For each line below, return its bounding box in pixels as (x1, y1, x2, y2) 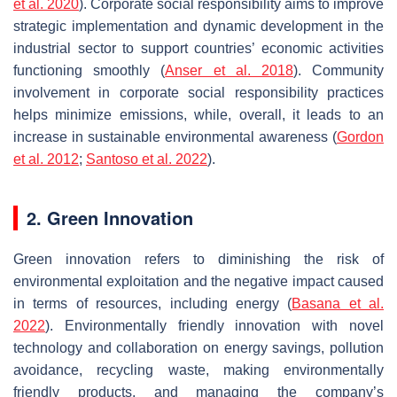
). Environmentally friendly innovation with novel (45, 317, 384, 333)
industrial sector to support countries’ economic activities (13, 40, 384, 56)
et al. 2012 (13, 151, 79, 167)
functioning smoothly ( (13, 62, 166, 78)
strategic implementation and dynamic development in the (13, 18, 384, 34)
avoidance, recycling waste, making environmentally (13, 362, 384, 378)
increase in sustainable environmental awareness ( (13, 128, 337, 144)
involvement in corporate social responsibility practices (13, 84, 384, 100)
